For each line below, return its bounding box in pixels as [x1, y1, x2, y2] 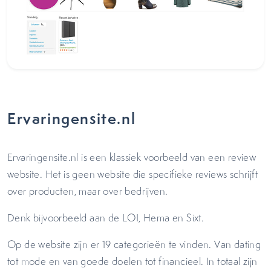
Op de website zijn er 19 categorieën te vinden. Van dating [7, 238, 261, 251]
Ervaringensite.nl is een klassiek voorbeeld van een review [7, 151, 256, 164]
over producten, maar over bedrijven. [7, 184, 171, 198]
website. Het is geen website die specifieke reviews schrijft [7, 168, 258, 181]
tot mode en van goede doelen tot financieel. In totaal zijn [7, 255, 258, 268]
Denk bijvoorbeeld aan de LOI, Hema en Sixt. [7, 211, 209, 224]
